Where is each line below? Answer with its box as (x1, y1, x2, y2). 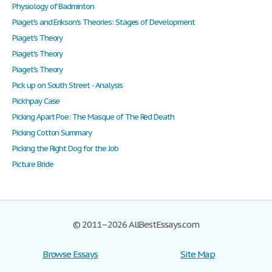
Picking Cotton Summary (12, 127, 92, 138)
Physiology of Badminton (12, 1, 95, 12)
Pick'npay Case (12, 96, 60, 107)
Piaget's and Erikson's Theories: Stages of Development (12, 17, 195, 28)
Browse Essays (42, 248, 98, 260)
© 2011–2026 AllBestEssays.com (73, 219, 199, 231)
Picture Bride (12, 159, 53, 170)
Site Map (180, 248, 216, 260)
